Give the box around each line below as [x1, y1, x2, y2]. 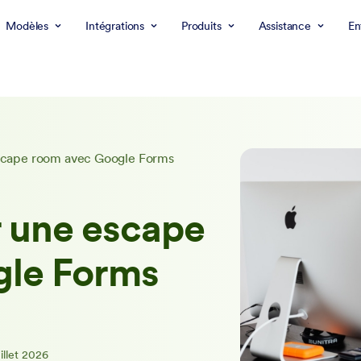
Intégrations [85, 19, 144, 33]
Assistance [258, 19, 311, 33]
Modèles [6, 19, 49, 33]
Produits [180, 19, 222, 33]
